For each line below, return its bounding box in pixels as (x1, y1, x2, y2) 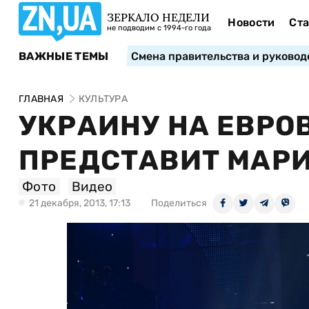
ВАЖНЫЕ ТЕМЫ (19, 49, 109, 63)
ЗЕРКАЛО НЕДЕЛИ (107, 10, 210, 24)
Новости (228, 16, 275, 29)
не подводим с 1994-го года (107, 23, 211, 32)
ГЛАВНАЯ (19, 93, 63, 105)
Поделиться (151, 197, 207, 209)
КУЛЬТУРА (78, 93, 128, 105)
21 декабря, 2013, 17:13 (29, 197, 130, 209)
